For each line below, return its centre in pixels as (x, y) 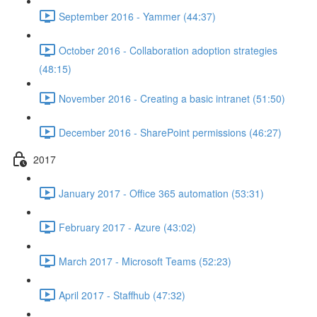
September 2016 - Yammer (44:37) (137, 16)
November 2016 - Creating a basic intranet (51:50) (172, 98)
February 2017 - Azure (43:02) (127, 227)
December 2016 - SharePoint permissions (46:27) (170, 132)
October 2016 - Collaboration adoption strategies (168, 50)
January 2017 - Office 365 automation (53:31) (161, 193)
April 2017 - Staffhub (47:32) (122, 295)
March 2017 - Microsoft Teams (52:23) (145, 261)
